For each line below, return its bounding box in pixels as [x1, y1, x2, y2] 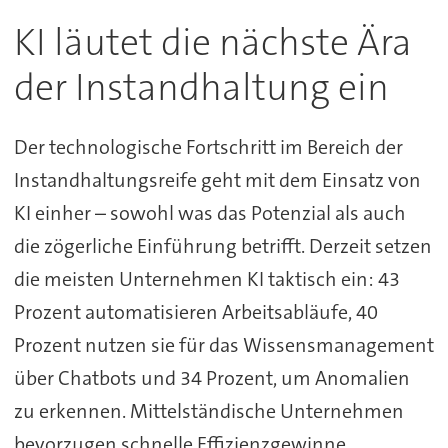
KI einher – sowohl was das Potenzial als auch [13, 199, 406, 226]
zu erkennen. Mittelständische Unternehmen [13, 397, 404, 424]
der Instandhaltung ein [13, 63, 389, 113]
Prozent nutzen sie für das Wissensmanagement [13, 331, 434, 358]
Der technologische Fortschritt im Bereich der [13, 133, 403, 160]
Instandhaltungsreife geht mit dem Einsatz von [13, 166, 421, 193]
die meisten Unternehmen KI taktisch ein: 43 [13, 265, 400, 292]
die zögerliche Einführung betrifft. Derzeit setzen [13, 232, 432, 259]
